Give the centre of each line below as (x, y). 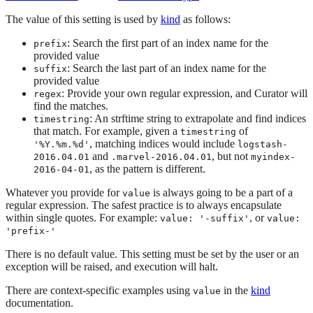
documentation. (39, 303)
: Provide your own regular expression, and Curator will (184, 94)
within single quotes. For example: (83, 218)
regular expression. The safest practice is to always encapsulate (144, 205)
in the (236, 291)
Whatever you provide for (64, 193)
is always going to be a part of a (221, 193)
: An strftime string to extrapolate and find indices (198, 119)
